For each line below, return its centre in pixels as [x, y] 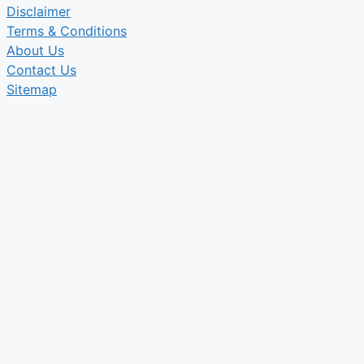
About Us [35, 50]
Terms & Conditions [67, 30]
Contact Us [41, 69]
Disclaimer [39, 11]
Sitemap [32, 89]
